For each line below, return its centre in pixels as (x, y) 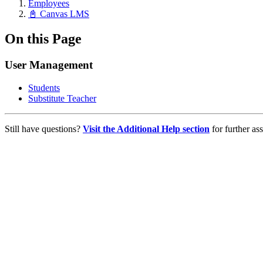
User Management (49, 65)
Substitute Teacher (62, 98)
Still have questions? (44, 129)
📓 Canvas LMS (59, 14)
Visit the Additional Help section (146, 129)
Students (44, 87)
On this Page (43, 38)
